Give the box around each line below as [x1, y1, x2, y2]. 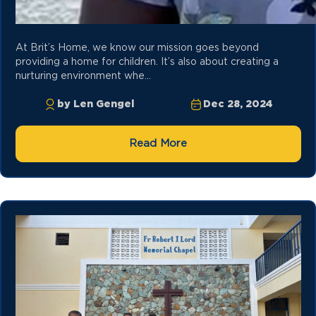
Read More [129, 138, 187, 150]
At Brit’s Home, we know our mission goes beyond [15, 43, 259, 54]
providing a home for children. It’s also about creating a [15, 57, 279, 68]
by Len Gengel [56, 99, 134, 110]
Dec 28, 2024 [203, 99, 274, 110]
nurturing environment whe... [15, 71, 151, 82]
